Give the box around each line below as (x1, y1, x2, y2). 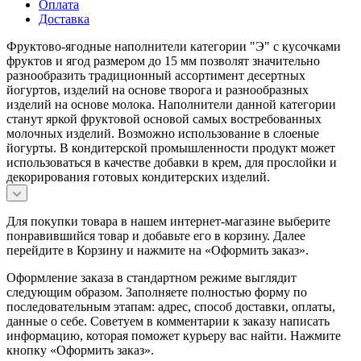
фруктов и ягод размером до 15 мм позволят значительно (6, 53, 320, 68)
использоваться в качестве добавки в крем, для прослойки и (6, 155, 337, 169)
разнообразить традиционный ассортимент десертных (6, 68, 305, 82)
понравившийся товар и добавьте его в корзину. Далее (6, 228, 305, 243)
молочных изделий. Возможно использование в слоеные (6, 126, 319, 140)
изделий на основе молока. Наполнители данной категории (6, 97, 336, 111)
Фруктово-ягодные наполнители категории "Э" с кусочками (6, 39, 341, 53)
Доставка (39, 11, 89, 26)
